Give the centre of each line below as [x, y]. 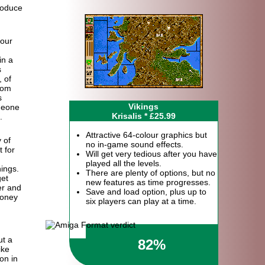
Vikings [144, 106]
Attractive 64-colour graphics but [146, 135]
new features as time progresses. [148, 182]
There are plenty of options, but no [150, 172]
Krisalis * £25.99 [143, 116]
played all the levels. [123, 163]
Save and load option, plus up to [146, 191]
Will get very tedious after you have [151, 153]
